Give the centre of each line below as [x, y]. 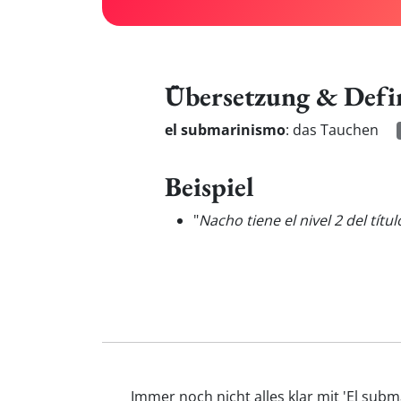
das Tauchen [336, 130]
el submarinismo [225, 130]
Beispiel [209, 186]
